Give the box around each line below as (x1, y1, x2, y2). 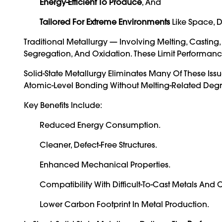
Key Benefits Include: (24, 100, 102, 110)
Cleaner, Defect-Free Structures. (40, 139, 157, 150)
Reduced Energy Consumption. (40, 119, 161, 130)
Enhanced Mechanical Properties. (40, 159, 170, 169)
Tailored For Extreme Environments (40, 16, 170, 27)
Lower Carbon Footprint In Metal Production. (40, 199, 209, 209)
